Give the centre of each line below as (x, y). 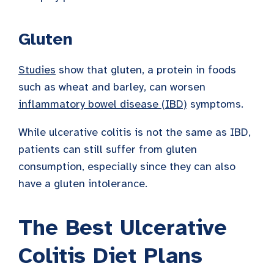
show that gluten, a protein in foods (146, 70)
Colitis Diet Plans (110, 256)
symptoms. (215, 104)
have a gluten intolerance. (83, 184)
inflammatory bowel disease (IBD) (103, 104)
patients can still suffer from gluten (108, 150)
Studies (37, 70)
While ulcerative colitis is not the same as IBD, (135, 132)
